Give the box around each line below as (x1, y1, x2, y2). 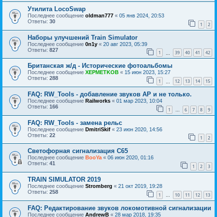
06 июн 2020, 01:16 (108, 155, 154, 161)
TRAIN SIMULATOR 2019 (28, 175, 101, 183)
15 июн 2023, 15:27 (124, 69, 170, 76)
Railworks (85, 98, 110, 104)
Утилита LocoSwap (28, 5, 86, 13)
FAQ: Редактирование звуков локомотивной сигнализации (28, 204, 211, 212)
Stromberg (85, 183, 112, 189)
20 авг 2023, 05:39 (103, 41, 147, 47)
